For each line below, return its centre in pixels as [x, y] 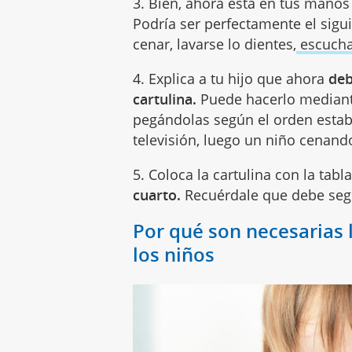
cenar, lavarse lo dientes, [215, 44]
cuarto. [157, 195]
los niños [176, 255]
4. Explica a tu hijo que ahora [231, 79]
